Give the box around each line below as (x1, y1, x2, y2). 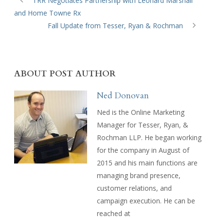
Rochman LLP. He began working (97, 132, 201, 142)
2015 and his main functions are (97, 158, 198, 167)
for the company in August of (97, 145, 189, 155)
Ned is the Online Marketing (97, 107, 184, 117)
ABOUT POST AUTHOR (14, 68, 116, 79)
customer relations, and (97, 183, 172, 193)
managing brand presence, (97, 170, 181, 180)
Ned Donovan (97, 90, 149, 101)
